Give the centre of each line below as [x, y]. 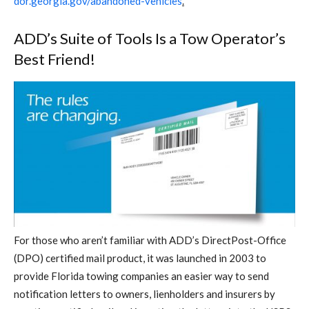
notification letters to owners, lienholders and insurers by [144, 293]
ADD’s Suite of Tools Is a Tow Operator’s [150, 39]
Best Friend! [54, 59]
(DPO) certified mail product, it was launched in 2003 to [140, 258]
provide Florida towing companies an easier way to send [141, 276]
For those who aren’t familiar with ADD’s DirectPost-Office [150, 240]
